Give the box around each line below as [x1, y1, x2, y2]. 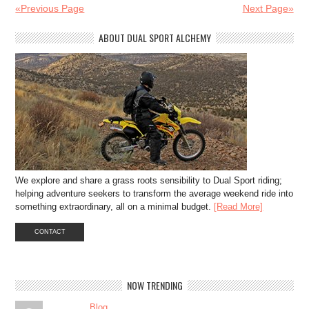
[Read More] [214, 201, 263, 212]
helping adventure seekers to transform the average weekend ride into [15, 188, 294, 199]
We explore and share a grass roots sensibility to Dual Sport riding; [15, 175, 283, 186]
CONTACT [34, 228, 66, 235]
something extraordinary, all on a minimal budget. [15, 201, 215, 212]
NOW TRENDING [126, 277, 183, 292]
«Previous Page [15, 2, 85, 14]
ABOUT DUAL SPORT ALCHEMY [98, 30, 211, 45]
